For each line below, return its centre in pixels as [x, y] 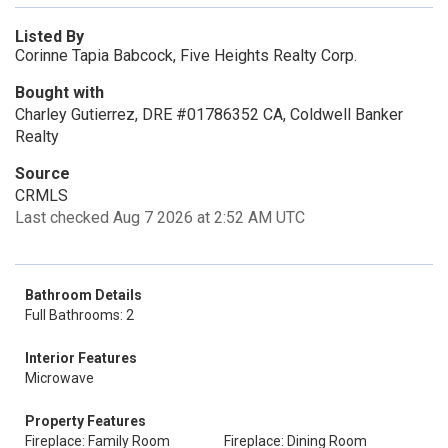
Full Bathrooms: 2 [79, 315]
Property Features [85, 421]
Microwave [59, 378]
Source [42, 173]
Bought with [59, 92]
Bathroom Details [83, 295]
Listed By [49, 36]
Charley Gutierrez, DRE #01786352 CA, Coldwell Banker [209, 114]
